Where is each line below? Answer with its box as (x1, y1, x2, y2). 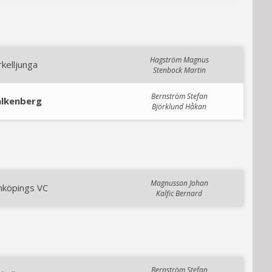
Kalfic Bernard (156, 188, 202, 199)
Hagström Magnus (149, 55, 209, 65)
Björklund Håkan (152, 101, 206, 112)
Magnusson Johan (150, 178, 208, 188)
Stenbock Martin (152, 65, 206, 75)
